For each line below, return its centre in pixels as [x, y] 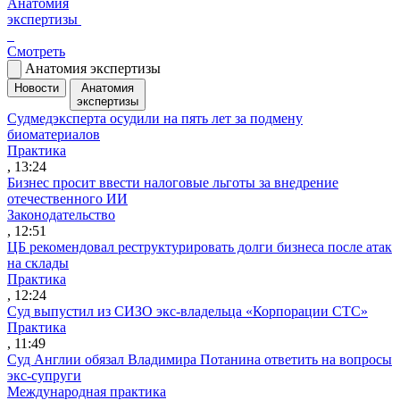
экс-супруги [44, 375]
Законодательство [61, 214]
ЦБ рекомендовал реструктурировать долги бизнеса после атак [200, 246]
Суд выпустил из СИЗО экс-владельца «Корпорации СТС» [187, 311]
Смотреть [36, 51]
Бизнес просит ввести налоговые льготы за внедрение [173, 182]
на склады [38, 262]
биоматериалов [54, 134]
